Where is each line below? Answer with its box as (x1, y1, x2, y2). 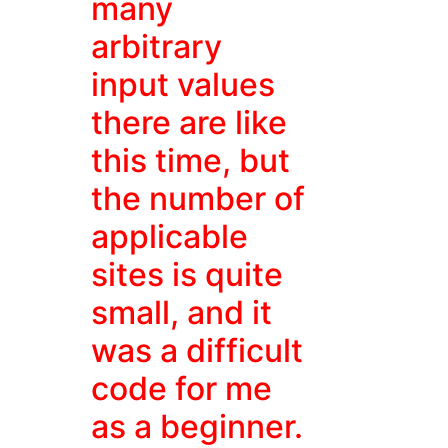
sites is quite (91, 255, 284, 294)
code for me (91, 369, 273, 408)
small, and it (91, 293, 273, 332)
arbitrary (91, 27, 223, 66)
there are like (91, 103, 288, 142)
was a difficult (91, 331, 304, 370)
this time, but (91, 141, 291, 180)
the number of (91, 179, 306, 218)
